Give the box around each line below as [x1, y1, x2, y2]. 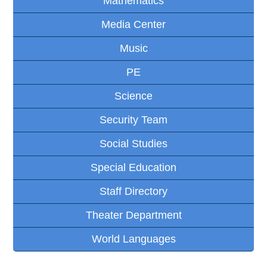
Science [114, 89, 153, 102]
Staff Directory [100, 185, 167, 197]
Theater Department [85, 209, 182, 221]
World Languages [91, 232, 176, 245]
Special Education [91, 161, 176, 173]
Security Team [100, 113, 167, 126]
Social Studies [100, 137, 167, 150]
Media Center [101, 18, 166, 30]
